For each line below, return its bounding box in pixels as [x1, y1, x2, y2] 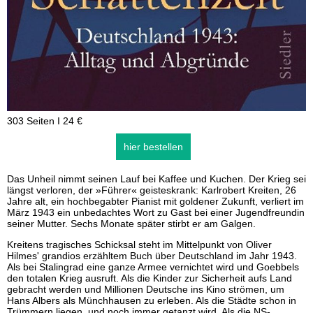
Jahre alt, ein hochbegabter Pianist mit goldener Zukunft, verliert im [7, 196, 304, 207]
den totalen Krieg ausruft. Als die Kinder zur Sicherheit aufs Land [7, 272, 292, 284]
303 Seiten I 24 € [7, 115, 82, 126]
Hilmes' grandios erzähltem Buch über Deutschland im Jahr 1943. [7, 250, 297, 261]
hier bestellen [123, 141, 183, 152]
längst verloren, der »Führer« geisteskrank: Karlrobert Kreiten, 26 [7, 184, 296, 196]
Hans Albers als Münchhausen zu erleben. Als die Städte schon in [7, 295, 296, 306]
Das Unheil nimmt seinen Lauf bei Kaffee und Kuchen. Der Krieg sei [7, 173, 306, 184]
